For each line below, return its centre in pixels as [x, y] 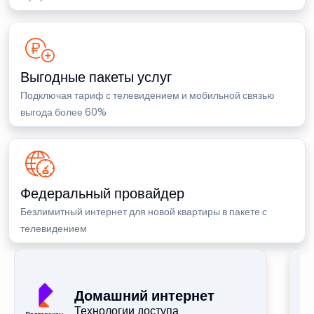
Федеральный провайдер [102, 193]
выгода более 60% [63, 112]
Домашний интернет [144, 296]
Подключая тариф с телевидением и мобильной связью [148, 95]
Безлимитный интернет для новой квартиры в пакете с [144, 212]
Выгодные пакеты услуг [96, 77]
